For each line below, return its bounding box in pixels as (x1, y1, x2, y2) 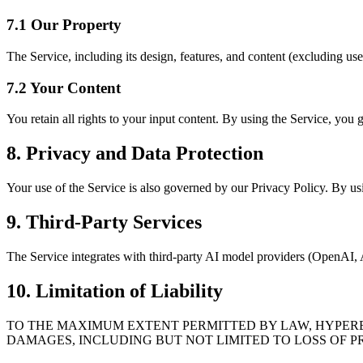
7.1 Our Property (6, 16, 122, 34)
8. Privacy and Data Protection (6, 143, 263, 164)
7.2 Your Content (6, 79, 121, 96)
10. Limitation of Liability (6, 280, 223, 301)
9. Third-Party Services (6, 211, 202, 233)
